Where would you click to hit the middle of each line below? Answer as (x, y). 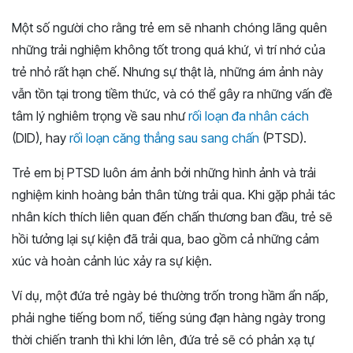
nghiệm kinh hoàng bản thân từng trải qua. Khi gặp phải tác (174, 195)
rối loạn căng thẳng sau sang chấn (164, 138)
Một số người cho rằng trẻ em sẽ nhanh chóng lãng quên (169, 28)
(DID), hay (41, 138)
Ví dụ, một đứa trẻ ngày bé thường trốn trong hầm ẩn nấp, (170, 296)
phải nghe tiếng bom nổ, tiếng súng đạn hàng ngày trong (169, 318)
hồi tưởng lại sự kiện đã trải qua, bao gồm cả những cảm (165, 239)
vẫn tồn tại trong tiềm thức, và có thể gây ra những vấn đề (172, 94)
